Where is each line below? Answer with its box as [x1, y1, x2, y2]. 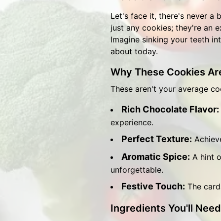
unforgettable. [110, 165, 163, 175]
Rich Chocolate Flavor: [121, 104, 219, 114]
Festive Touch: [121, 181, 185, 191]
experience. [110, 117, 153, 127]
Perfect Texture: [121, 134, 192, 144]
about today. [110, 46, 158, 56]
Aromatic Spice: [121, 151, 190, 162]
